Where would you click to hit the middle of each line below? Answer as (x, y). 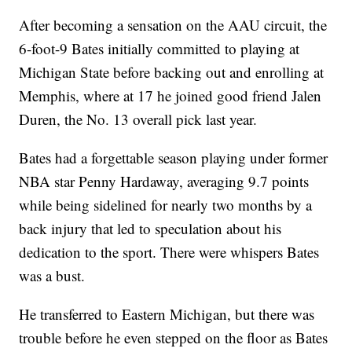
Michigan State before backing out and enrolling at (172, 72)
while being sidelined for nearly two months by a (166, 205)
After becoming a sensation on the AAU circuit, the (173, 25)
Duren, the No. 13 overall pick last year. (138, 119)
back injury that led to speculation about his (150, 229)
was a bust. (52, 276)
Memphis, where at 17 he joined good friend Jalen (170, 96)
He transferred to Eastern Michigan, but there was (167, 314)
